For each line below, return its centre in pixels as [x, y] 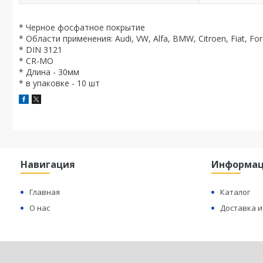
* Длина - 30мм [49, 72]
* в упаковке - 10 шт [59, 83]
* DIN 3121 [41, 50]
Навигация [48, 164]
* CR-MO [36, 61]
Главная [45, 192]
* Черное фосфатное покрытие [82, 27]
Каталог [235, 192]
